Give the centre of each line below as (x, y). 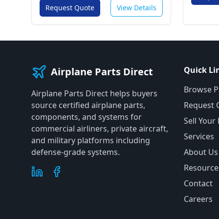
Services (199, 136)
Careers (198, 199)
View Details (137, 8)
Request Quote (70, 8)
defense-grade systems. (76, 152)
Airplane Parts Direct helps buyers (94, 93)
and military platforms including (91, 140)
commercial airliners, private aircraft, (100, 129)
